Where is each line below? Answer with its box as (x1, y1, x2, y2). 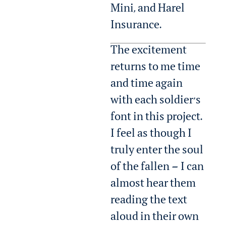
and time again (110, 79, 183, 91)
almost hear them (110, 179, 196, 191)
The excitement (110, 46, 187, 58)
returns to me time (110, 63, 201, 74)
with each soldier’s (110, 96, 201, 107)
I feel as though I (110, 129, 192, 141)
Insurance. (110, 21, 162, 33)
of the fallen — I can (110, 162, 204, 174)
